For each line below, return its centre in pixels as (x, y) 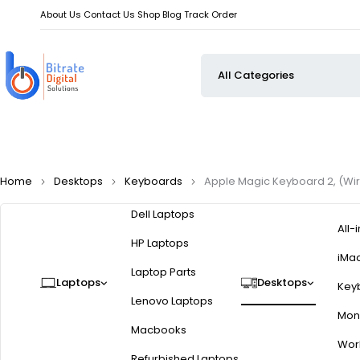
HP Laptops (160, 243)
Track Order (211, 14)
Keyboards (153, 182)
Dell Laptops (163, 215)
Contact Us (109, 14)
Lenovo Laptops (172, 301)
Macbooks (159, 330)
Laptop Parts (164, 272)
